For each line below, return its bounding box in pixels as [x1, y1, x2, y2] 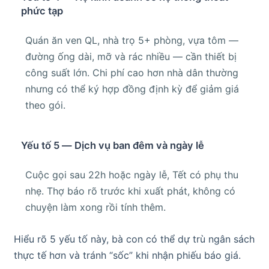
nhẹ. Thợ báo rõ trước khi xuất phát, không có [25, 185, 235, 198]
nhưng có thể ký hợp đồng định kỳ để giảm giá [25, 83, 239, 95]
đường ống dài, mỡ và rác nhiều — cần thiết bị [25, 50, 237, 63]
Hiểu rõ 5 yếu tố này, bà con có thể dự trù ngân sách [14, 233, 255, 246]
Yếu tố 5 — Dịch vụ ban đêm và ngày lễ [21, 139, 204, 152]
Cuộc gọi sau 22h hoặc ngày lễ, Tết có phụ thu [25, 169, 238, 181]
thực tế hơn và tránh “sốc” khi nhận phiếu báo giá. [14, 249, 241, 262]
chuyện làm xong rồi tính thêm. [25, 201, 166, 214]
